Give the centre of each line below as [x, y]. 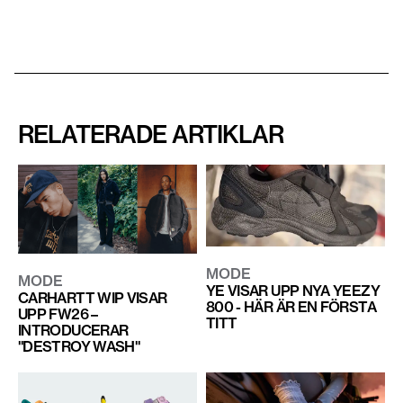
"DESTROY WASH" [79, 347]
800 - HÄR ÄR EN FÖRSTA [291, 306]
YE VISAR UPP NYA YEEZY [292, 290]
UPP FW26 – [58, 314]
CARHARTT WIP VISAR [93, 298]
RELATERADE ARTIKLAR [151, 134]
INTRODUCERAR [73, 331]
